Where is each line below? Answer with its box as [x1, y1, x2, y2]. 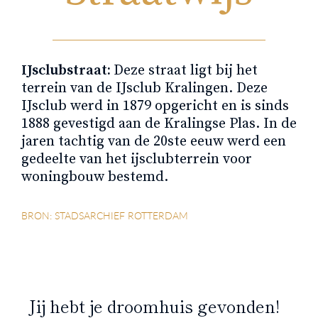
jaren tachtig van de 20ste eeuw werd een [21, 132, 286, 150]
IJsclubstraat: [21, 61, 114, 79]
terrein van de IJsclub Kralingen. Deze [21, 79, 268, 97]
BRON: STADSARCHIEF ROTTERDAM [21, 208, 188, 222]
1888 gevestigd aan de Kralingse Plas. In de [21, 114, 297, 133]
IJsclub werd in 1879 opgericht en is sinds [21, 97, 289, 115]
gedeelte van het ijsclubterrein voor [21, 150, 252, 168]
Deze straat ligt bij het [114, 61, 258, 79]
